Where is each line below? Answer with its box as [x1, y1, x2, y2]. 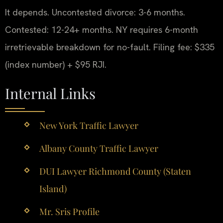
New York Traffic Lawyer [39, 119, 138, 131]
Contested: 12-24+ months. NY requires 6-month [5, 24, 198, 36]
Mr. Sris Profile [39, 206, 100, 218]
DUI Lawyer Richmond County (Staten [39, 165, 191, 178]
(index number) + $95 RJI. [5, 59, 107, 71]
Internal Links [5, 83, 96, 103]
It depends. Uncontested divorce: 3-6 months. [5, 6, 185, 18]
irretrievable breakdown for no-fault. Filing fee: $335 [5, 41, 215, 53]
